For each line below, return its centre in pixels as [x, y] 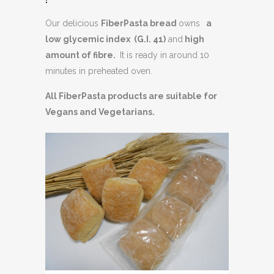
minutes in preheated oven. [99, 71]
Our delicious [73, 23]
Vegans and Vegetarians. [100, 112]
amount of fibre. [81, 55]
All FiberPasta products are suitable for [131, 96]
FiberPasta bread [140, 23]
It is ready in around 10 [163, 55]
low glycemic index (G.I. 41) [106, 39]
